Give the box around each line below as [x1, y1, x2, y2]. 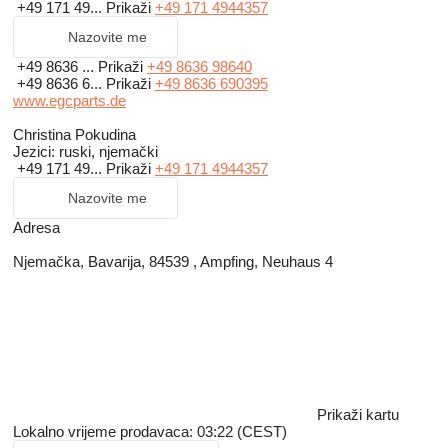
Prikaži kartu [317, 406, 399, 424]
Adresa [13, 219, 60, 237]
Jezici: [13, 143, 55, 161]
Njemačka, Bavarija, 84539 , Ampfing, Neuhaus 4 [13, 253, 333, 271]
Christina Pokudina [13, 126, 136, 144]
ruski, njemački [55, 143, 158, 161]
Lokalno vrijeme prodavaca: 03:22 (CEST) [13, 423, 287, 441]
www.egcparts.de [13, 92, 126, 110]
